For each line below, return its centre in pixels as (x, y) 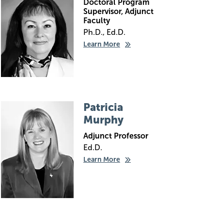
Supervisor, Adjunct (118, 11)
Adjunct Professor (116, 136)
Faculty (97, 21)
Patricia (103, 107)
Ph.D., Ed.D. (104, 32)
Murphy (103, 120)
